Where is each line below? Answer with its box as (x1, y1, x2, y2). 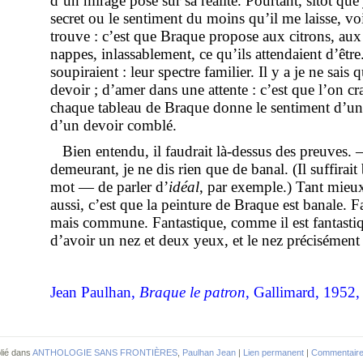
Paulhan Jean (182, 347, 236, 357)
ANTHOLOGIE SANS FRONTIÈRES (32, 347, 177, 357)
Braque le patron (139, 283, 246, 301)
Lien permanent (243, 347, 304, 357)
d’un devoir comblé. (50, 116, 177, 134)
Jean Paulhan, (50, 283, 139, 301)
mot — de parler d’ (50, 177, 169, 195)
